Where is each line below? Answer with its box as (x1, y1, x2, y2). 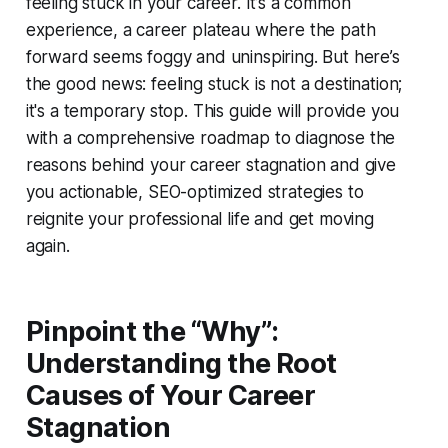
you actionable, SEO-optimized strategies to (25, 181, 364, 202)
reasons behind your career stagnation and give (25, 154, 396, 175)
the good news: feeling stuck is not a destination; (25, 73, 403, 94)
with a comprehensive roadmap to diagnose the (25, 127, 396, 148)
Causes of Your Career (25, 378, 316, 412)
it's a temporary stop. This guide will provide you (25, 100, 400, 121)
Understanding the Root (25, 346, 337, 380)
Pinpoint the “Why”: (25, 314, 279, 348)
